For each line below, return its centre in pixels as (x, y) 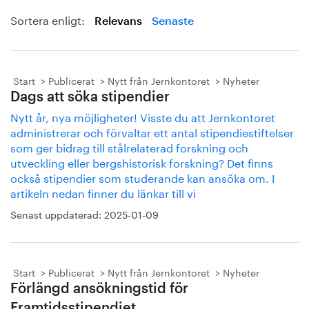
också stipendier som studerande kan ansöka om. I (143, 177)
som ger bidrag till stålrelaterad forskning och (129, 147)
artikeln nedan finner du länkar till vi (103, 192)
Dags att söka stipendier (90, 97)
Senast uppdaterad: (57, 214)
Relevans (118, 21)
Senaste (173, 21)
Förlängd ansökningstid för (99, 289)
